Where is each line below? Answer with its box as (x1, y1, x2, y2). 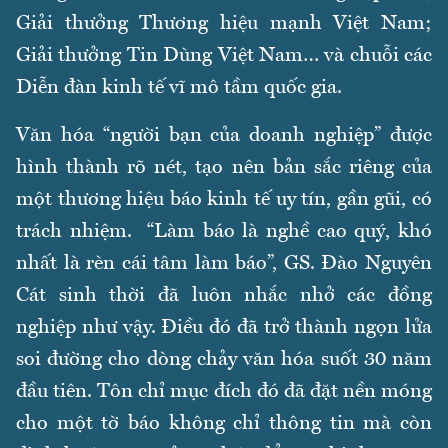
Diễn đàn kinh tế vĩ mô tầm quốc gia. (16, 77, 342, 98)
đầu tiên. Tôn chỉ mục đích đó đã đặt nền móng (16, 381, 432, 402)
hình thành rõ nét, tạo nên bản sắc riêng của (16, 157, 432, 178)
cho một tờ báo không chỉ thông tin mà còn (16, 413, 432, 434)
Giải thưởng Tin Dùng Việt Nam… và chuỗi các (16, 45, 432, 66)
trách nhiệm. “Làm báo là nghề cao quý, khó (16, 221, 432, 242)
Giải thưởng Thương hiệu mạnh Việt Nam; (16, 13, 432, 34)
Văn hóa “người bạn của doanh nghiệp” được (16, 125, 432, 146)
